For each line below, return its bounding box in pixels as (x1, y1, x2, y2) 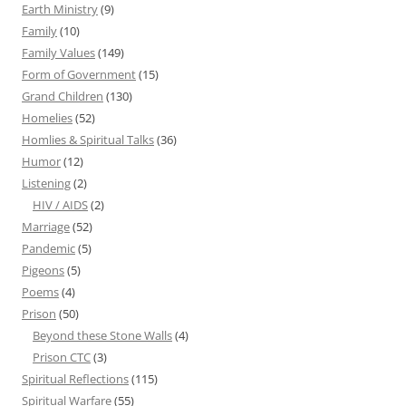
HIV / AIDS (33, 197, 88, 213)
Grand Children (22, 88, 103, 104)
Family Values (22, 44, 95, 61)
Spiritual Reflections (22, 371, 129, 387)
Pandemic (22, 240, 75, 256)
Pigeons (22, 262, 64, 278)
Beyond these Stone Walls (33, 327, 172, 343)
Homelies (22, 110, 72, 126)
